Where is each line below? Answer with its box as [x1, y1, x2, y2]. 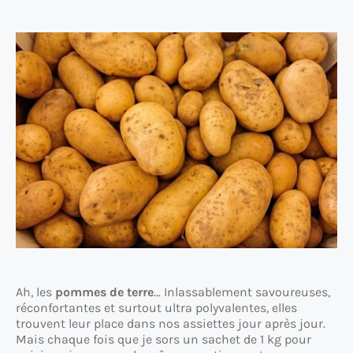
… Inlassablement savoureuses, [154, 284, 330, 299]
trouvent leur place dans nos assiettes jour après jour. [16, 315, 325, 331]
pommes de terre [55, 284, 154, 299]
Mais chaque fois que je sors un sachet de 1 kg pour [16, 331, 311, 347]
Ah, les [16, 284, 55, 299]
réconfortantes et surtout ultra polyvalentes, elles [16, 299, 297, 315]
